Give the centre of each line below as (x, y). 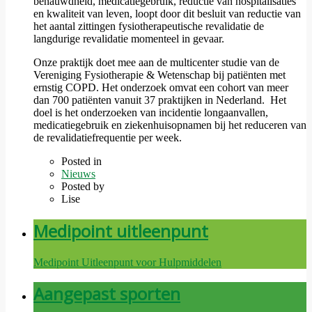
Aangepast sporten (107, 294)
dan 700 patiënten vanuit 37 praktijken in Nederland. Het (160, 100)
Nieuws (78, 173)
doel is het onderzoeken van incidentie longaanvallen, (151, 112)
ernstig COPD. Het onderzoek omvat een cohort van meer (161, 87)
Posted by (83, 186)
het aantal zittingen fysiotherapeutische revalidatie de (149, 26)
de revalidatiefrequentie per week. (108, 137)
